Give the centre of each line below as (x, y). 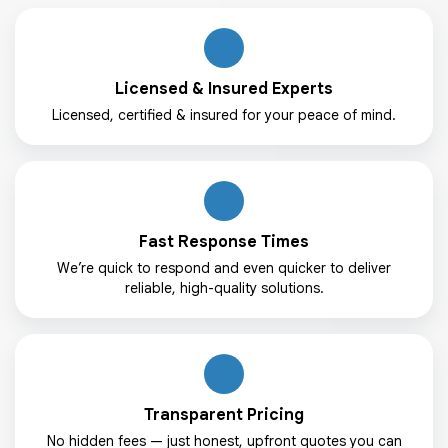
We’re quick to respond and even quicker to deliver (224, 267)
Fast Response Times (224, 241)
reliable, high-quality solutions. (224, 287)
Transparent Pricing (224, 414)
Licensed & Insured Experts (224, 88)
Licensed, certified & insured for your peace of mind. (224, 114)
